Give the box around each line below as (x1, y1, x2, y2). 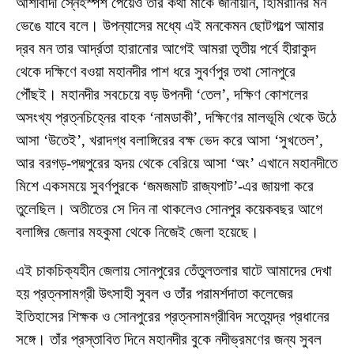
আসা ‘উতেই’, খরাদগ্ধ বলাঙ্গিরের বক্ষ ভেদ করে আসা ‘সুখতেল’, (16, 131, 323, 149)
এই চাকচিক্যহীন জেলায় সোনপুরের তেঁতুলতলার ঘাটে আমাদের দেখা (16, 262, 332, 279)
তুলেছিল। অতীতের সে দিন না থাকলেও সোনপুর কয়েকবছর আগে (16, 200, 322, 217)
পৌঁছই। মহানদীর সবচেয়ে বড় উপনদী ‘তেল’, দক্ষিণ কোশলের (16, 85, 308, 103)
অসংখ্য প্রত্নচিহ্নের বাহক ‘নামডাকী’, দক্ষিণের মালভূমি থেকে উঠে (16, 108, 337, 126)
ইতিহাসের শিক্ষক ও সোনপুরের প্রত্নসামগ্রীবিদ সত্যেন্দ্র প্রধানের (16, 307, 330, 325)
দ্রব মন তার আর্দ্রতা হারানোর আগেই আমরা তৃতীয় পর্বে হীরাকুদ (16, 40, 316, 57)
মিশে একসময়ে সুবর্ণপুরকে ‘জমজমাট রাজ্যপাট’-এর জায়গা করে (16, 177, 314, 194)
